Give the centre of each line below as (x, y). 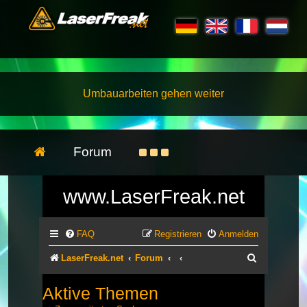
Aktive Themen (100, 293)
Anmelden (238, 234)
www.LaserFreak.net (153, 197)
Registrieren (178, 234)
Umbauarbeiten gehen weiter (153, 94)
